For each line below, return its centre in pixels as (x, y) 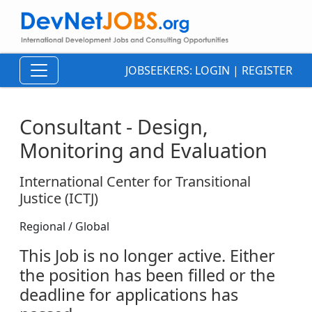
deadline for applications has (129, 295)
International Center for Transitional (135, 182)
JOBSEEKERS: (160, 71)
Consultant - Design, (114, 127)
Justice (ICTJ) (59, 198)
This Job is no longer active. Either (147, 256)
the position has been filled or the (147, 275)
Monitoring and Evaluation (143, 150)
